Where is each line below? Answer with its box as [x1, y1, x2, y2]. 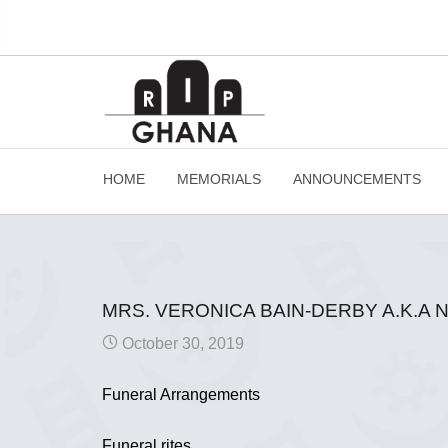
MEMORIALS [177, 170, 261, 187]
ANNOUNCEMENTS [293, 170, 421, 187]
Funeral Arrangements [102, 385, 260, 403]
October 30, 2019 [118, 334, 244, 352]
